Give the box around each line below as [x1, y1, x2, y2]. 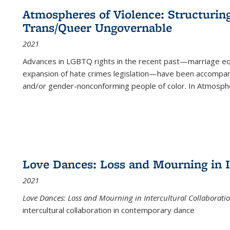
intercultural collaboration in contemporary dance [23, 205, 195, 215]
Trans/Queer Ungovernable [23, 20, 172, 35]
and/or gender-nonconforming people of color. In [23, 81, 197, 91]
